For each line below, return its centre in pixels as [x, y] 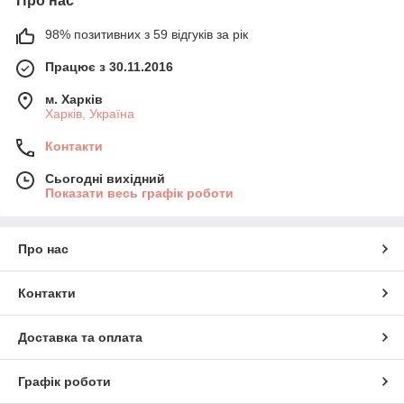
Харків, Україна [90, 114]
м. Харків [74, 100]
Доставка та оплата [80, 338]
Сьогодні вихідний [105, 179]
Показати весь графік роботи [139, 193]
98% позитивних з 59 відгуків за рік [147, 35]
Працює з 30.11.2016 [109, 67]
